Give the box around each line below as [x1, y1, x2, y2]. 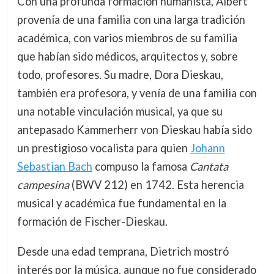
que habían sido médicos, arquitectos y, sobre [17, 50, 238, 64]
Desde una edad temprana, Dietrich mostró [17, 244, 229, 258]
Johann [190, 141, 225, 155]
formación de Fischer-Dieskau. [17, 215, 168, 229]
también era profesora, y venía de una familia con [17, 86, 257, 100]
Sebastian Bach [17, 160, 92, 174]
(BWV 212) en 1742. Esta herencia [68, 178, 244, 192]
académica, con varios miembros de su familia [17, 31, 237, 45]
